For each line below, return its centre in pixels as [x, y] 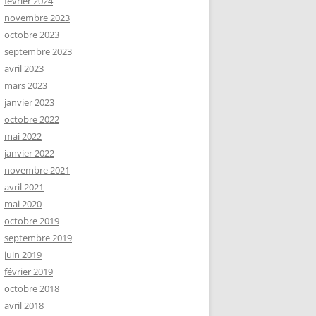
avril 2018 [24, 305]
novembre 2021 [37, 170]
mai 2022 [23, 136]
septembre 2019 [38, 238]
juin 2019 [23, 255]
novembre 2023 [37, 18]
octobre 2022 [32, 119]
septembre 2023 [38, 51]
